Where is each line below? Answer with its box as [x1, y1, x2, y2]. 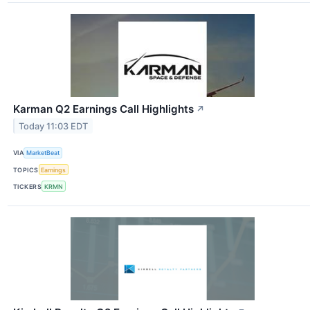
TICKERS [13, 182, 42, 190]
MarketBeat [26, 149, 60, 157]
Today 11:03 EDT [19, 120, 89, 131]
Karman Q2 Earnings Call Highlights [13, 102, 194, 116]
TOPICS [13, 165, 39, 174]
